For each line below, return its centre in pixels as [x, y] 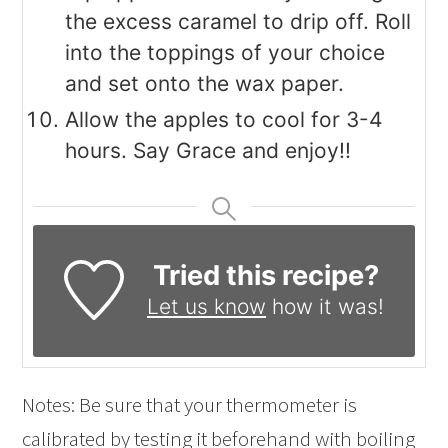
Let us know [207, 307]
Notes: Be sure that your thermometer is [190, 405]
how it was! [325, 307]
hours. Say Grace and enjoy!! [208, 151]
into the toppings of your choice [225, 53]
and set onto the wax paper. [205, 84]
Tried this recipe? [265, 276]
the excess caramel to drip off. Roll [238, 22]
